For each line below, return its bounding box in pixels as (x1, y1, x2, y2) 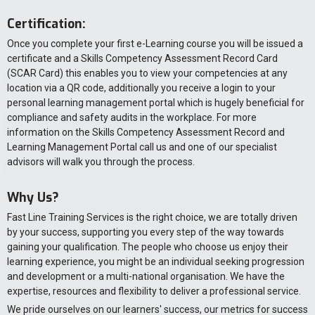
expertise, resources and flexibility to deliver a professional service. (7, 285, 301, 297)
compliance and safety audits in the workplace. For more (7, 112, 257, 124)
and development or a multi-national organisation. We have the (7, 271, 285, 283)
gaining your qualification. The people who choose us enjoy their (7, 241, 288, 253)
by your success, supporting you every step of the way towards (7, 226, 284, 238)
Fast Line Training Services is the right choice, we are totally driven (7, 212, 297, 224)
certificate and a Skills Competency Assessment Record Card (7, 53, 278, 65)
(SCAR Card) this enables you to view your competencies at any (7, 67, 288, 79)
